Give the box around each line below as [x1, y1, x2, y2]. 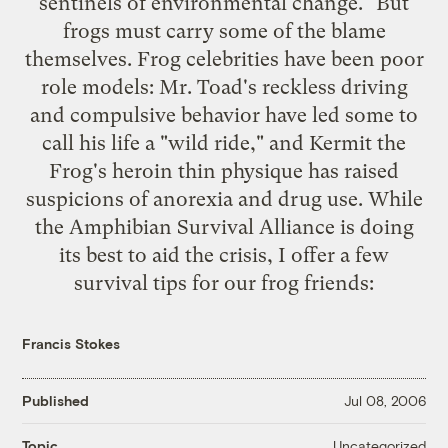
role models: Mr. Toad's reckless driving [40, 74, 408, 99]
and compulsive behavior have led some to [30, 102, 418, 127]
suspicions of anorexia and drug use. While [25, 186, 423, 211]
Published [22, 392, 90, 410]
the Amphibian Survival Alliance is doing [34, 214, 414, 239]
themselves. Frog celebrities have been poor [24, 46, 424, 71]
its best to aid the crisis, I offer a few [59, 242, 389, 267]
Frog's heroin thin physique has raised [49, 158, 399, 183]
